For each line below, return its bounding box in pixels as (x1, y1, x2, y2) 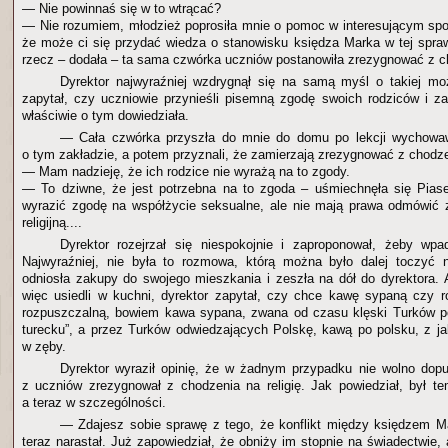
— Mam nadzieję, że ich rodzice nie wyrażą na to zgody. (22, 164, 350, 179)
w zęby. (22, 339, 66, 354)
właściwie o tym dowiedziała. (22, 108, 189, 123)
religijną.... (22, 215, 82, 230)
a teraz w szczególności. (22, 395, 166, 410)
